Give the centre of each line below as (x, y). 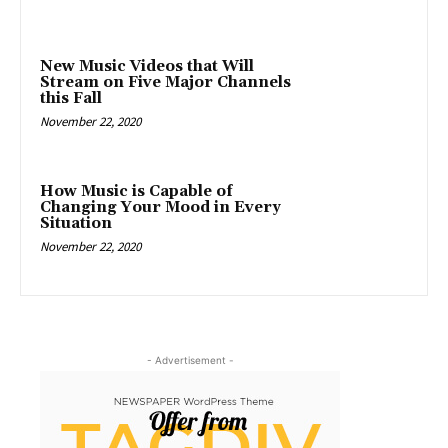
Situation (76, 224)
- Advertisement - (190, 359)
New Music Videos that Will (147, 66)
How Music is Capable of (136, 192)
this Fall (71, 98)
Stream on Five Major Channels (165, 82)
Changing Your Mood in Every (160, 208)
